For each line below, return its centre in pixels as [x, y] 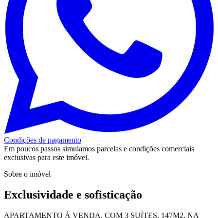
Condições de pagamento [43, 140]
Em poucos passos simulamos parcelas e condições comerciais [99, 148]
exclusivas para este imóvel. [46, 157]
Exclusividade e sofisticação [73, 194]
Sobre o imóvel [27, 174]
